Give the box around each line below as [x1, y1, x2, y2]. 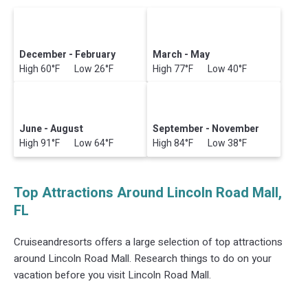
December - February [19, 47, 116, 63]
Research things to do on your [131, 250, 272, 266]
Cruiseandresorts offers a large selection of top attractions [14, 234, 283, 250]
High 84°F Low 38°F [153, 136, 247, 151]
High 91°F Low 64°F [19, 136, 114, 151]
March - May [153, 47, 210, 63]
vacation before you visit [14, 267, 128, 283]
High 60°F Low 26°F [19, 62, 114, 77]
